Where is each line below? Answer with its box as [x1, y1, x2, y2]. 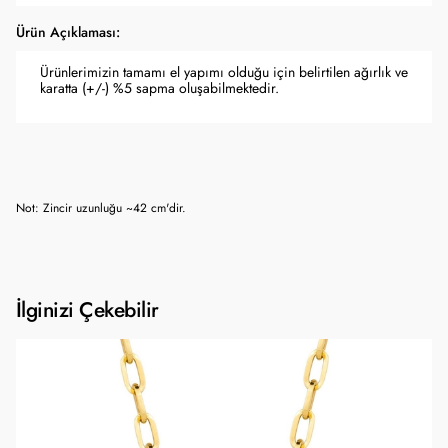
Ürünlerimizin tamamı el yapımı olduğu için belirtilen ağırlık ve [40, 63, 408, 82]
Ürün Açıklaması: [16, 23, 120, 42]
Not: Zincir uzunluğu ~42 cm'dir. [16, 200, 186, 216]
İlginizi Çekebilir [16, 295, 159, 324]
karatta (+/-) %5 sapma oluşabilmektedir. [40, 79, 279, 98]
